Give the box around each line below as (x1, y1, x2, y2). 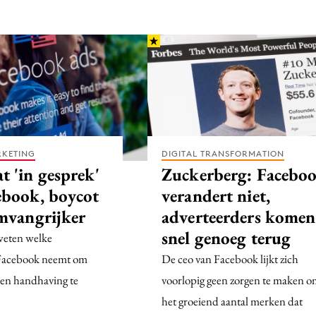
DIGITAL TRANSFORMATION (162, 147, 284, 159)
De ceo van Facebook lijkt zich (162, 250, 298, 267)
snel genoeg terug (162, 226, 291, 249)
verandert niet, (162, 183, 270, 207)
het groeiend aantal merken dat (162, 293, 303, 309)
